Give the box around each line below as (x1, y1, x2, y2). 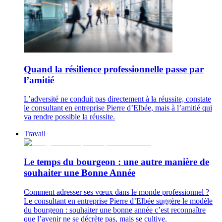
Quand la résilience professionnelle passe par (24, 63, 204, 74)
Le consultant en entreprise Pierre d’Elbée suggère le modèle (24, 196, 213, 205)
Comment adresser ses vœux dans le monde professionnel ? (24, 187, 209, 196)
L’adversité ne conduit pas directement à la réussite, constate (24, 95, 211, 104)
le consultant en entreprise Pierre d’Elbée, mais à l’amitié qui (24, 104, 212, 112)
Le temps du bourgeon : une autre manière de (24, 156, 209, 167)
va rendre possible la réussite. (24, 112, 115, 121)
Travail (24, 129, 46, 138)
